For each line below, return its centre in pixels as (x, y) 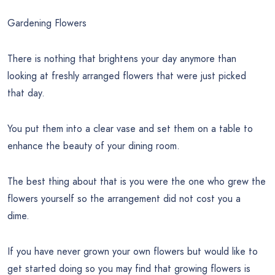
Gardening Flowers (47, 23)
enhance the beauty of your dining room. (94, 145)
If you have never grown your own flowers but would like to (133, 251)
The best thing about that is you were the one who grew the (137, 181)
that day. (26, 93)
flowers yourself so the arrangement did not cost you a (124, 198)
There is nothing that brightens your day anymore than (122, 58)
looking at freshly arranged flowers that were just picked (127, 76)
